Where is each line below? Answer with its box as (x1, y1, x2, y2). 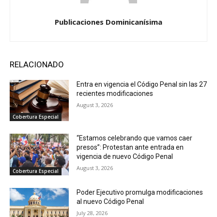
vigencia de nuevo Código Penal (77, 153, 173, 161)
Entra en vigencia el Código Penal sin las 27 (77, 80, 207, 88)
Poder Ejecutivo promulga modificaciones (77, 188, 203, 197)
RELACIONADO (10, 59, 64, 69)
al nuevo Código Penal (77, 198, 144, 206)
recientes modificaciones (77, 89, 154, 97)
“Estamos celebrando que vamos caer (77, 134, 193, 142)
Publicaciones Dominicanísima (55, 16, 162, 27)
